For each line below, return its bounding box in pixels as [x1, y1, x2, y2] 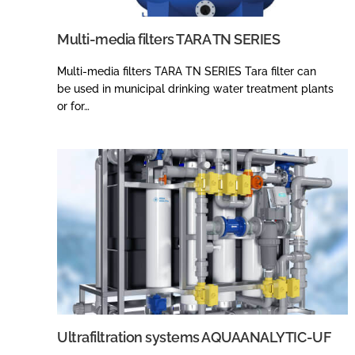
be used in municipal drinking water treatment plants [57, 82, 334, 95]
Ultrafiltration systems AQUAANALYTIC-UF [57, 328, 331, 345]
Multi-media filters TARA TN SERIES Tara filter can [57, 64, 316, 78]
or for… [57, 99, 90, 113]
